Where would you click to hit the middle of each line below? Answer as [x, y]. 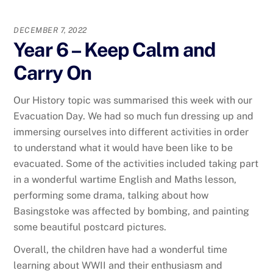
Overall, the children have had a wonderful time [121, 250]
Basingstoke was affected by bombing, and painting [132, 211]
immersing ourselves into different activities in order [131, 132]
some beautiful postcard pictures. [90, 227]
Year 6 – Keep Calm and [115, 50]
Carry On [52, 73]
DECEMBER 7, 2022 [50, 30]
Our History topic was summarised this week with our [133, 101]
